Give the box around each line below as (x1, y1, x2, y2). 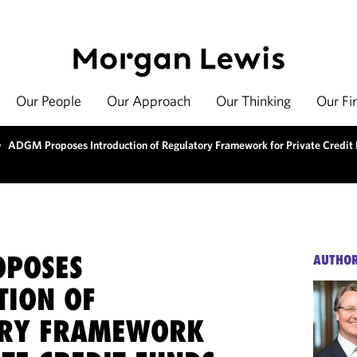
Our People (16, 92, 81, 110)
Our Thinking (216, 92, 291, 110)
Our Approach (107, 92, 190, 110)
